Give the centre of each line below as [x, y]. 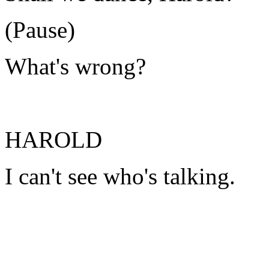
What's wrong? [75, 66]
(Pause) [40, 30]
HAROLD [53, 140]
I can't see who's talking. [120, 176]
